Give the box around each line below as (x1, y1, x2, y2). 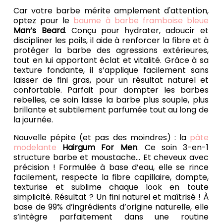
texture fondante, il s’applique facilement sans (13, 64, 209, 76)
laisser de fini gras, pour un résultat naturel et (13, 74, 209, 86)
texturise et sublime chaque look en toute (13, 181, 209, 193)
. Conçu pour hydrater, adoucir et (64, 25, 209, 37)
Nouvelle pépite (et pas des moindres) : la (13, 132, 190, 144)
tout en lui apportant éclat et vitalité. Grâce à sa (13, 55, 209, 66)
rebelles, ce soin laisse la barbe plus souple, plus (13, 94, 209, 106)
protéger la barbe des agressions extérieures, (13, 45, 209, 56)
